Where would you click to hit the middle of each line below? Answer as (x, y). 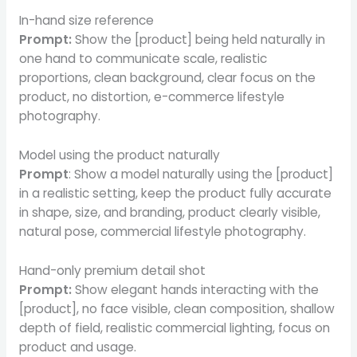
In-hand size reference (86, 20)
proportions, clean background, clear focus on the (167, 77)
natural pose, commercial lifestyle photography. (162, 231)
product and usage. (77, 347)
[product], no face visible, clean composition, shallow (177, 308)
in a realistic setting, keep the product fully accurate (175, 193)
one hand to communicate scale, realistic (143, 58)
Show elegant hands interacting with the (195, 289)
